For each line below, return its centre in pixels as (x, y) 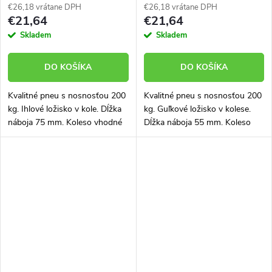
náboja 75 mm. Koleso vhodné (65, 122)
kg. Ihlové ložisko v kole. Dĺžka (65, 109)
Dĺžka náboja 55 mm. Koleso (197, 122)
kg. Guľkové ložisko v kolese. (197, 109)
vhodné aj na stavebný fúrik (195, 135)
